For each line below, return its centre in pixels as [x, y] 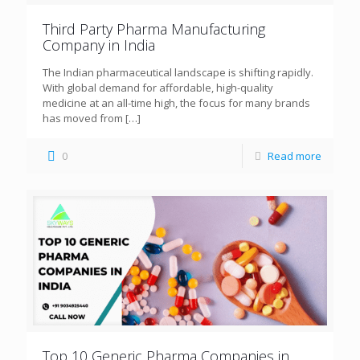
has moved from [83, 119]
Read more [295, 156]
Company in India [99, 45]
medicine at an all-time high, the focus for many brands [176, 103]
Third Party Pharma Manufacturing [154, 29]
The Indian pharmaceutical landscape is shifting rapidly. [178, 73]
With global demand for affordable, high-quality [158, 88]
